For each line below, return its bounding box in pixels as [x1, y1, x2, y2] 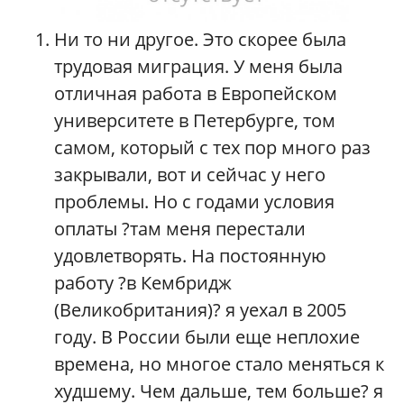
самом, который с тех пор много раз [54, 135, 371, 161]
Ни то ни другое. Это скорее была [54, 27, 346, 52]
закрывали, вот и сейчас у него [54, 162, 326, 188]
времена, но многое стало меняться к [54, 352, 384, 377]
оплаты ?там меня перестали [54, 216, 306, 242]
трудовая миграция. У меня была [54, 54, 343, 79]
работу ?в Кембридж [54, 271, 232, 296]
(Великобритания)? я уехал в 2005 [54, 298, 346, 323]
